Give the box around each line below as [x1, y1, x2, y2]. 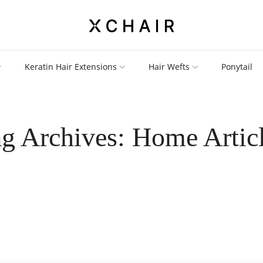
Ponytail [221, 60, 253, 72]
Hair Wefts [149, 60, 190, 72]
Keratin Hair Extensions [25, 60, 117, 72]
